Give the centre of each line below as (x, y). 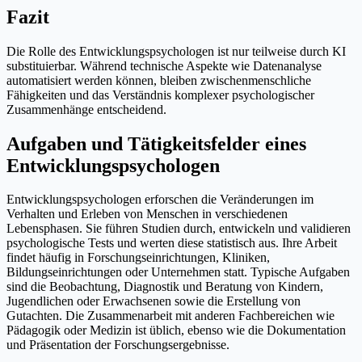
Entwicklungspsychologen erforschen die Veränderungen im (160, 200)
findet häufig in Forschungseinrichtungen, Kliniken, (138, 258)
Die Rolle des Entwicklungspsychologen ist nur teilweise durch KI (176, 51)
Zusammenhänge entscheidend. (86, 109)
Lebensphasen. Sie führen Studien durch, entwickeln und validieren (179, 229)
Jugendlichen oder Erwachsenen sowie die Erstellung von (154, 301)
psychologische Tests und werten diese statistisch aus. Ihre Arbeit (172, 243)
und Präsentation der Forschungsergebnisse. (118, 345)
